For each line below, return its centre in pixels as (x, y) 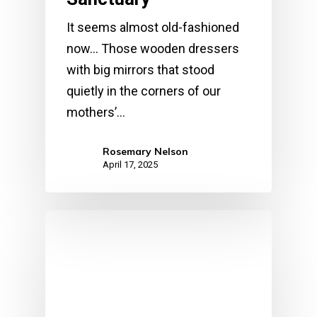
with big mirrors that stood (140, 69)
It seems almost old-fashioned (153, 27)
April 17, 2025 (130, 164)
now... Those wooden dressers (153, 48)
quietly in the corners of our (144, 91)
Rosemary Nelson (145, 151)
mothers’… (96, 112)
